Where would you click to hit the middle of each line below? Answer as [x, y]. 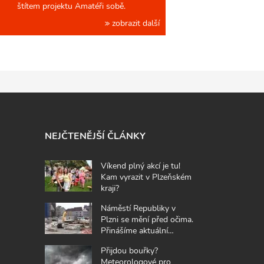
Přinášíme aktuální [134, 230]
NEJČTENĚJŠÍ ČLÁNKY [95, 136]
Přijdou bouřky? [129, 250]
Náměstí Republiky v [138, 208]
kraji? [110, 188]
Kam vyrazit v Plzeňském [146, 176]
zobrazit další [135, 23]
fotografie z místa [133, 241]
